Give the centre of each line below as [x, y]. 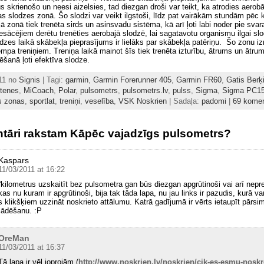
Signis [29, 80]
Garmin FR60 [199, 80]
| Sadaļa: [184, 101]
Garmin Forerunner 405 [132, 80]
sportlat [42, 101]
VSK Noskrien [143, 101]
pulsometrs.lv [145, 90]
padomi [214, 101]
